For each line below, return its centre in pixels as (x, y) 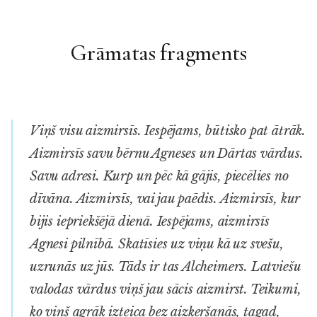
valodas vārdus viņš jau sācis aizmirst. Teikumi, (166, 289)
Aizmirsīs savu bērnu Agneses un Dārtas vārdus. (167, 153)
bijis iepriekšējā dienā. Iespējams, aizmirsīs (150, 221)
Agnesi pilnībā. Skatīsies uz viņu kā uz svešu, (157, 244)
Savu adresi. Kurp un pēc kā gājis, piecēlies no (159, 176)
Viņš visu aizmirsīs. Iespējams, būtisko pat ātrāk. (168, 131)
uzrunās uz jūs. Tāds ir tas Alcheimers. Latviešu (165, 266)
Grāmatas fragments (158, 52)
